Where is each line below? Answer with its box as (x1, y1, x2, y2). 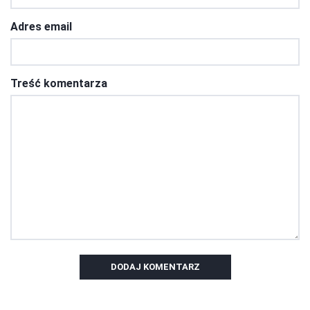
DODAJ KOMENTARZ (110, 261, 200, 272)
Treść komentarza (10, 76, 107, 90)
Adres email (10, 19, 72, 33)
